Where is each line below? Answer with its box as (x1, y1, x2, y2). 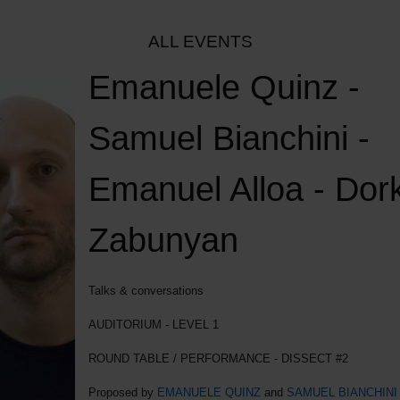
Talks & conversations (87, 284, 204, 298)
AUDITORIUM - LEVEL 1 (87, 318, 222, 332)
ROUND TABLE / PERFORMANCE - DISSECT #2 (87, 352, 348, 366)
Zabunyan (87, 221, 238, 260)
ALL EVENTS (147, 32, 253, 52)
